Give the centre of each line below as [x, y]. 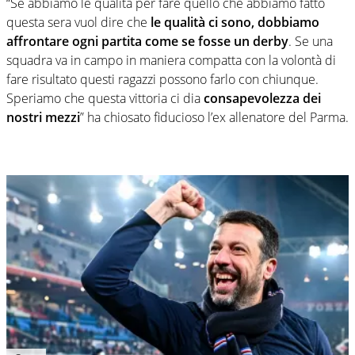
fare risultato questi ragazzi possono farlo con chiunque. [162, 79]
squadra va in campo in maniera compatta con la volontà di [171, 60]
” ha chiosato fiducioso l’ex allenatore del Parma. [214, 117]
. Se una [311, 41]
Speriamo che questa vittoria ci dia [105, 98]
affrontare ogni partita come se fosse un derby [147, 41]
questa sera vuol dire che [78, 22]
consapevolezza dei [262, 98]
